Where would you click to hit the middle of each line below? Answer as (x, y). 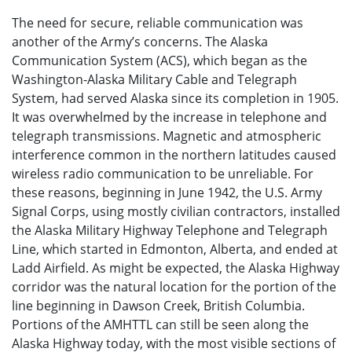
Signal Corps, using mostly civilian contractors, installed (176, 211)
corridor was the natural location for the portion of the (174, 286)
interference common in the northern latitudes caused (174, 154)
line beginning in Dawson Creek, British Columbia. (158, 305)
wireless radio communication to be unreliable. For (163, 173)
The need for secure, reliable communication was (158, 22)
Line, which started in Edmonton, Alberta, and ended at (175, 249)
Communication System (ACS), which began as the (159, 60)
